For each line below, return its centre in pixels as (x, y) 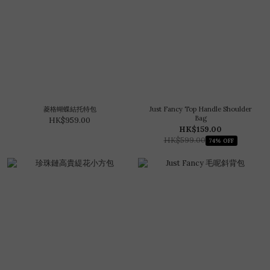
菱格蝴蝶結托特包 (70, 109)
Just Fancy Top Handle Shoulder (200, 109)
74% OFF (221, 140)
